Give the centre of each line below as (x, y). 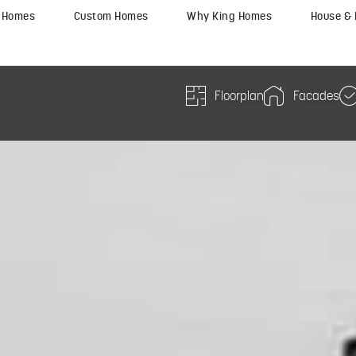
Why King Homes (230, 16)
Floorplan (240, 95)
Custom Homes (111, 16)
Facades (316, 95)
